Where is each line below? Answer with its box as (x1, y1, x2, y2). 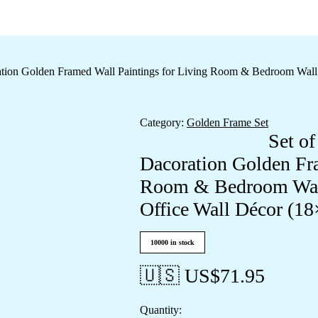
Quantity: (140, 303, 182, 316)
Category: (140, 116, 184, 128)
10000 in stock (150, 238, 194, 246)
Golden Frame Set (187, 116, 268, 128)
